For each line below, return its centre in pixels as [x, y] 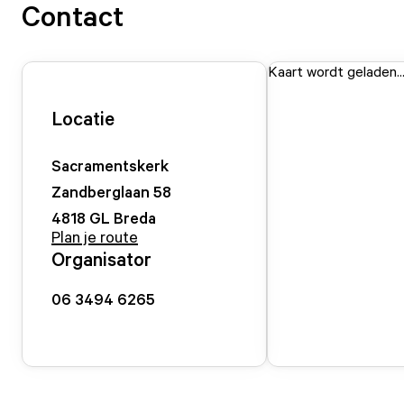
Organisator [101, 259]
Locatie [83, 118]
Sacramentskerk [110, 165]
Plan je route [95, 236]
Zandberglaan [101, 191]
